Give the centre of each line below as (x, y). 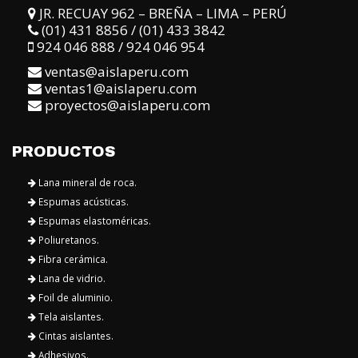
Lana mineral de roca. (86, 109)
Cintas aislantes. (75, 263)
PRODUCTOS (64, 79)
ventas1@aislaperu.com (121, 15)
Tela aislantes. (70, 243)
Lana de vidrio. (71, 205)
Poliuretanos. (68, 167)
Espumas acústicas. (82, 128)
